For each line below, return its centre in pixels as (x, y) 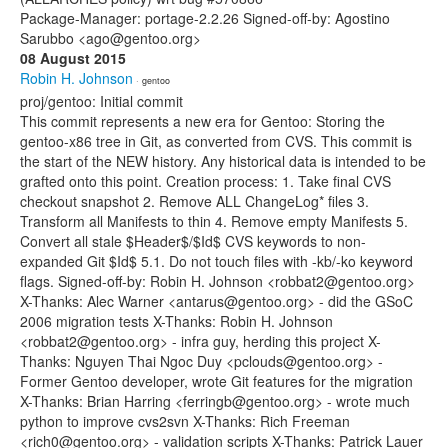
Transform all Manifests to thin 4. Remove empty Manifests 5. (214, 221)
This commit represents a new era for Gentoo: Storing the (202, 121)
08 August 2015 (73, 58)
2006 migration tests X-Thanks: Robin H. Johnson (176, 321)
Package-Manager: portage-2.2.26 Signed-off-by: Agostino (205, 18)
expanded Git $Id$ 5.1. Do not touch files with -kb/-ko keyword (216, 261)
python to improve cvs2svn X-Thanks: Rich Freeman (185, 421)
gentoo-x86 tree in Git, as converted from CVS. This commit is (216, 141)
